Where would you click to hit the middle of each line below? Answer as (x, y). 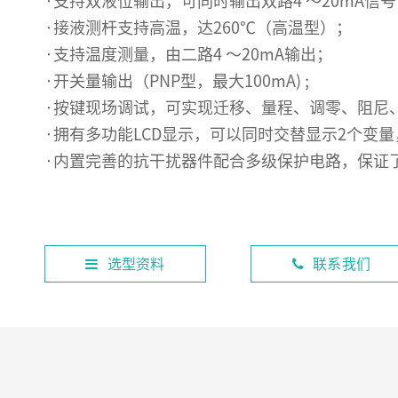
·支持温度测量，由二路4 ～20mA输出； (188, 54)
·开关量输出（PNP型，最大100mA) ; (177, 81)
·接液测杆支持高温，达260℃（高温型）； (198, 28)
